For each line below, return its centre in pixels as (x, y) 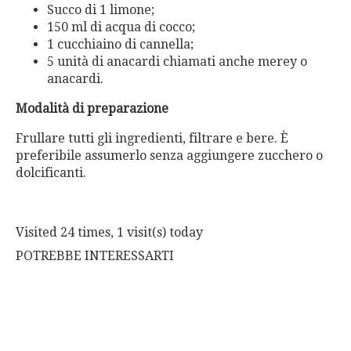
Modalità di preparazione (92, 109)
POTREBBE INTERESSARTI (95, 256)
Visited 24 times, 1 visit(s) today (109, 233)
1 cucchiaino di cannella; (120, 45)
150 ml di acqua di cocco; (121, 27)
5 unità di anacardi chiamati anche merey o (177, 62)
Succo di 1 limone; (101, 10)
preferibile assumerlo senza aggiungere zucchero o (169, 156)
